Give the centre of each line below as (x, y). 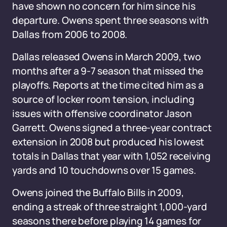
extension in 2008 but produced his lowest (108, 142)
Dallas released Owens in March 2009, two (107, 57)
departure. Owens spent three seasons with (111, 20)
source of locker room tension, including (103, 99)
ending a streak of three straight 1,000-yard (110, 207)
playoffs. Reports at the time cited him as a (108, 85)
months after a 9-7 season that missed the (108, 71)
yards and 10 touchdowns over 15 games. (104, 170)
